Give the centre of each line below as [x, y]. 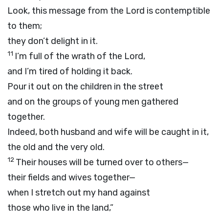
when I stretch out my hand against [79, 193]
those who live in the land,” [60, 208]
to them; [25, 26]
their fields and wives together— [71, 177]
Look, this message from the [66, 11]
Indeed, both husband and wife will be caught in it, [108, 132]
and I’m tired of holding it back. [70, 71]
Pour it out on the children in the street [85, 87]
